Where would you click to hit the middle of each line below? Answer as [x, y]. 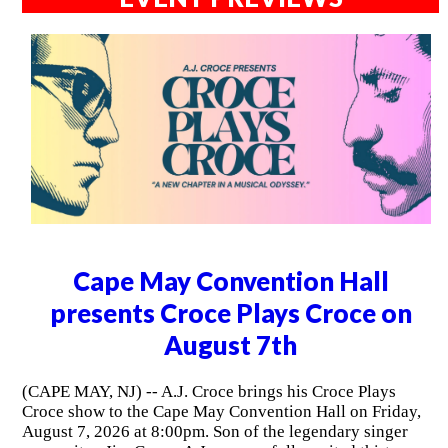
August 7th [231, 344]
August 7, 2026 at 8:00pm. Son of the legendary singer [214, 432]
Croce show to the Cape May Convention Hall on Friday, [221, 412]
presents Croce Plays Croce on [230, 312]
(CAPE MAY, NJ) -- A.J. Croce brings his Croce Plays [208, 392]
